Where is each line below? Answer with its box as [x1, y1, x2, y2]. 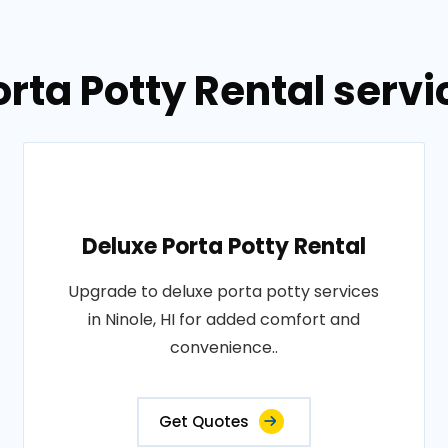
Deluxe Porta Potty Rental [81, 231, 366, 262]
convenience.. [169, 336, 278, 359]
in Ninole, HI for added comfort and [87, 308, 360, 331]
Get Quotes [158, 411, 249, 432]
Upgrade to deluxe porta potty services [68, 280, 380, 303]
